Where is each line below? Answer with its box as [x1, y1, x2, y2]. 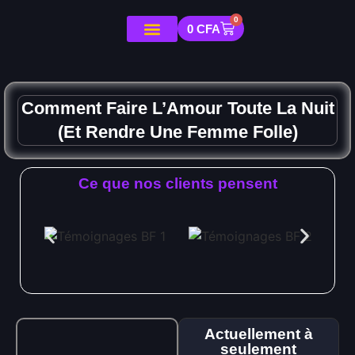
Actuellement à [204, 326, 313, 342]
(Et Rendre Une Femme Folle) [57, 122, 298, 142]
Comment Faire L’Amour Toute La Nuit [21, 98, 334, 118]
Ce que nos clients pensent [78, 175, 277, 192]
